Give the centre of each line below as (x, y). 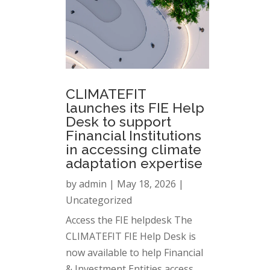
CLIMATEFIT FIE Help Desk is (130, 237)
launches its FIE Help (135, 108)
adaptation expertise (134, 163)
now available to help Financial (134, 253)
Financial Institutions (133, 136)
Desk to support (118, 122)
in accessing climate (133, 149)
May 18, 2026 (146, 184)
